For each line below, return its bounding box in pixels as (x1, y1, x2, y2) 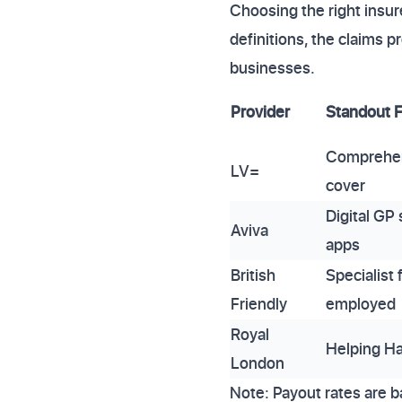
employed (326, 293, 396, 315)
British (231, 264, 275, 286)
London (231, 352, 284, 374)
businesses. (230, 57, 315, 79)
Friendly (231, 293, 287, 315)
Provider (231, 100, 290, 123)
